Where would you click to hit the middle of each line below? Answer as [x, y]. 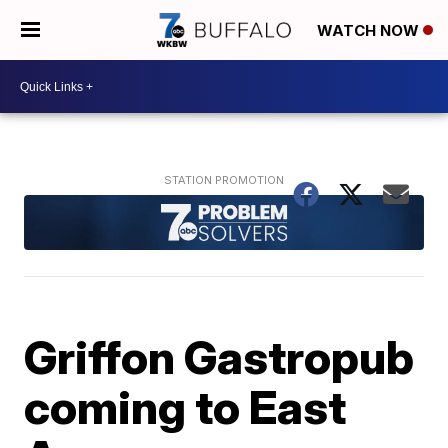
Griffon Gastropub [219, 356]
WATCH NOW [370, 31]
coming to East [185, 406]
